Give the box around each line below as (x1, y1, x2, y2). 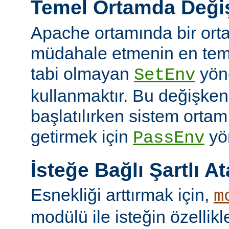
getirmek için (31, 126, 133, 146)
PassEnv (133, 128, 204, 148)
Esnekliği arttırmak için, (31, 185, 214, 205)
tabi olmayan (31, 63, 134, 83)
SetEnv (134, 65, 195, 85)
